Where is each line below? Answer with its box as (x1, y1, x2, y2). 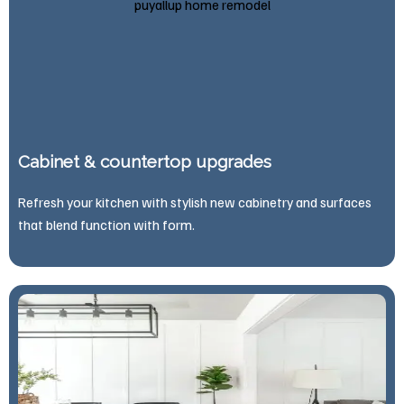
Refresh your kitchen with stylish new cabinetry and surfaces (18, 192, 372, 210)
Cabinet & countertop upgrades (18, 151, 271, 171)
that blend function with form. (18, 215, 195, 233)
